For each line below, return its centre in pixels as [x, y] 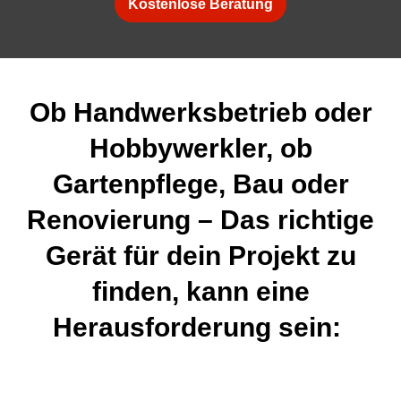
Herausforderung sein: [200, 327]
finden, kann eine [200, 291]
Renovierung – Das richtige [200, 220]
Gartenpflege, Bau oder [200, 184]
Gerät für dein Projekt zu [200, 256]
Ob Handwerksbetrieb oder [200, 112]
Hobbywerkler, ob [200, 148]
